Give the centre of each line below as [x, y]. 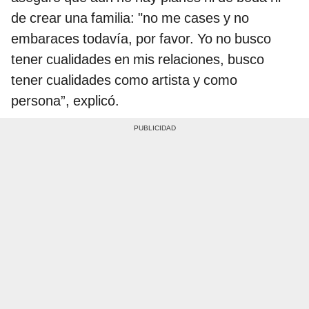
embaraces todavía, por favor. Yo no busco [141, 38]
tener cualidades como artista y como [124, 80]
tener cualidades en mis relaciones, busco [138, 59]
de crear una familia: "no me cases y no [130, 18]
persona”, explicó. [65, 100]
